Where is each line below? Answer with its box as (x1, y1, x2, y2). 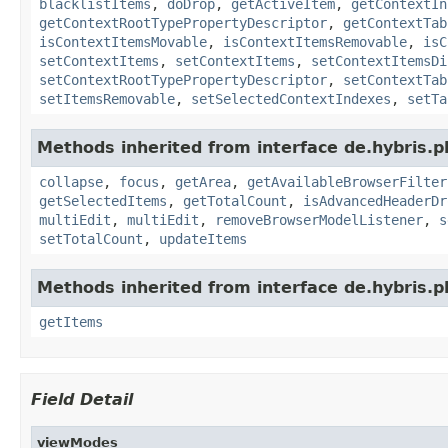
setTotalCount (39, 230, 143, 247)
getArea (175, 173, 231, 190)
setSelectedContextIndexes (191, 90, 391, 107)
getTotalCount (183, 192, 287, 209)
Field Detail (31, 389, 133, 409)
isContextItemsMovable (39, 33, 207, 50)
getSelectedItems (39, 192, 167, 209)
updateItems (159, 230, 247, 247)
